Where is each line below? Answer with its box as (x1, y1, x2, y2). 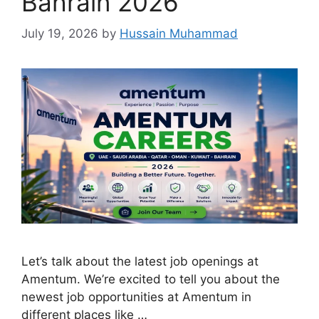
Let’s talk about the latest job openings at (21, 254, 258, 269)
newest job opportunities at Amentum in (21, 290, 251, 305)
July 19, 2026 (21, 26, 98, 41)
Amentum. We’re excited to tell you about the (21, 272, 280, 287)
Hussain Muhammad (120, 26, 238, 41)
